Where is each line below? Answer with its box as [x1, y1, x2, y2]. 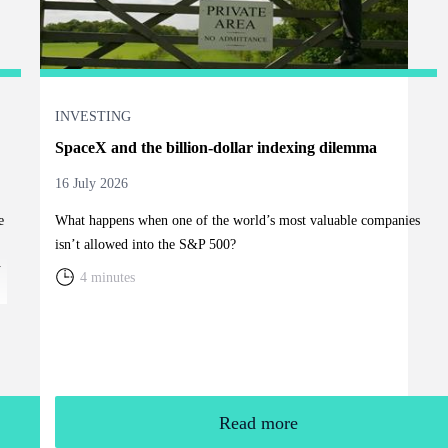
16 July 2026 [54, 175, 128, 191]
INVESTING [54, 108, 131, 124]
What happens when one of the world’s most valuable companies [54, 212, 420, 228]
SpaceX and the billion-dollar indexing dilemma [54, 138, 377, 156]
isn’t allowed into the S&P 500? [54, 236, 236, 252]
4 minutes [79, 269, 135, 285]
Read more [219, 412, 299, 433]
